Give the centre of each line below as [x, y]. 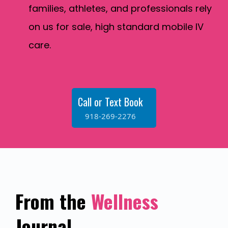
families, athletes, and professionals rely [120, 9]
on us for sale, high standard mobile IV [116, 27]
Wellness [125, 201]
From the [53, 201]
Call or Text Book [110, 102]
